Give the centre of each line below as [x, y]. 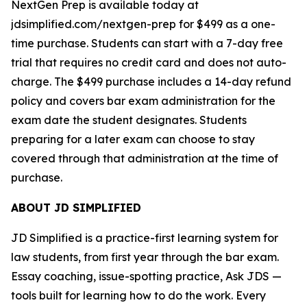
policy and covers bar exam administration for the [143, 101]
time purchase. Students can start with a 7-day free [147, 43]
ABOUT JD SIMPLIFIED [76, 208]
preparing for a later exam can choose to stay [133, 139]
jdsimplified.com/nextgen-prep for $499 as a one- [143, 24]
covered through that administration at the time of [145, 158]
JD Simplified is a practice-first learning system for [145, 238]
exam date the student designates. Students [129, 120]
